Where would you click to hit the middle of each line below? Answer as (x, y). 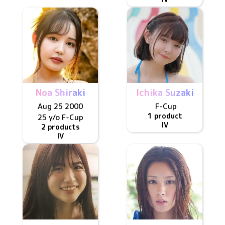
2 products (60, 127)
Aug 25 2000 (60, 106)
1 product (165, 116)
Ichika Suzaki (165, 93)
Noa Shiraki (60, 93)
